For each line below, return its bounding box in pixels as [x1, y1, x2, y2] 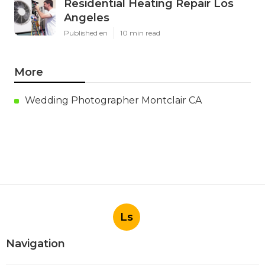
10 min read [120, 28, 160, 38]
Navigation [6, 237, 65, 251]
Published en [64, 28, 108, 38]
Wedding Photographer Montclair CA [25, 95, 202, 106]
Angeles [64, 11, 109, 25]
